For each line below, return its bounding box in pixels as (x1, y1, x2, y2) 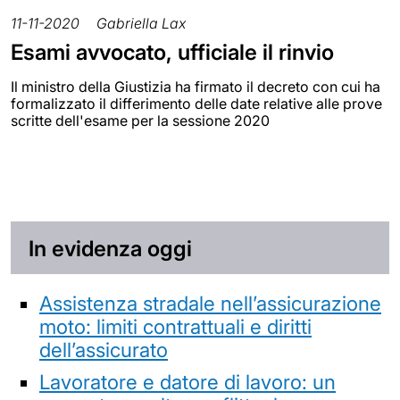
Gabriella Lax (96, 13, 186, 32)
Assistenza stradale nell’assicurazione (39, 291, 381, 316)
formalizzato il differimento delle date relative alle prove (11, 94, 382, 112)
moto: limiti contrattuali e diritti (39, 314, 312, 339)
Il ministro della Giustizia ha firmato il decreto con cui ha (11, 77, 380, 96)
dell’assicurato (39, 337, 168, 362)
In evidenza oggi (29, 235, 192, 262)
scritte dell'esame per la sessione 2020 (11, 111, 270, 129)
